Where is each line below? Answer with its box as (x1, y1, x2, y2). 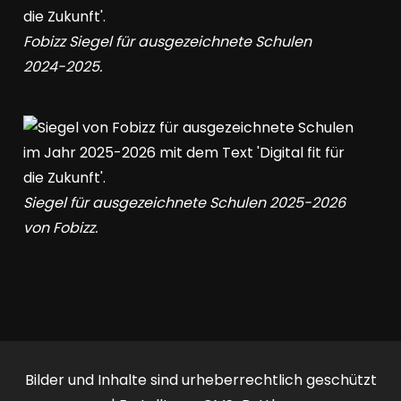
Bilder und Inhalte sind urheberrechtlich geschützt (24, 370, 377, 390)
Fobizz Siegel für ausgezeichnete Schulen (23, 31, 312, 52)
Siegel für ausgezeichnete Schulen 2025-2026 (23, 192, 346, 213)
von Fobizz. (23, 218, 98, 238)
